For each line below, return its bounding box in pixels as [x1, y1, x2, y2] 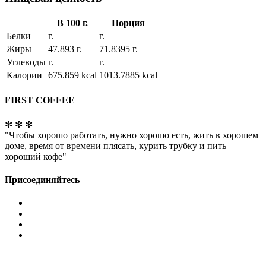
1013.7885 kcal [99, 70, 157, 81]
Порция [112, 18, 145, 28]
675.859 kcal [48, 70, 97, 81]
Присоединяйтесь [5, 174, 80, 185]
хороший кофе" [5, 151, 66, 161]
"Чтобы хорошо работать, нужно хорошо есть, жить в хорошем [5, 129, 258, 140]
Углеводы [7, 57, 46, 68]
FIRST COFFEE [5, 95, 75, 106]
